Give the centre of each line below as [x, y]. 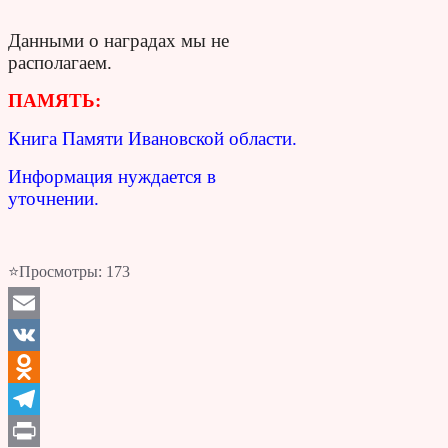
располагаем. [60, 62]
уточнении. [53, 198]
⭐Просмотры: [55, 271]
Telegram [37, 430]
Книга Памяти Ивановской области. [152, 138]
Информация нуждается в [112, 176]
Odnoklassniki [53, 398]
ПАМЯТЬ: [54, 100]
